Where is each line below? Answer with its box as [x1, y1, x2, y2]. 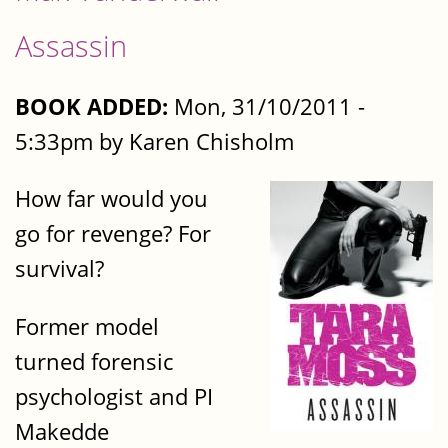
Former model [15, 310, 159, 342]
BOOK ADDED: [15, 90, 168, 122]
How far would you [15, 183, 208, 215]
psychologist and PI [15, 380, 213, 412]
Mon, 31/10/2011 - [168, 90, 365, 122]
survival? [15, 253, 104, 285]
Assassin [15, 26, 127, 66]
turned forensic [15, 345, 173, 377]
